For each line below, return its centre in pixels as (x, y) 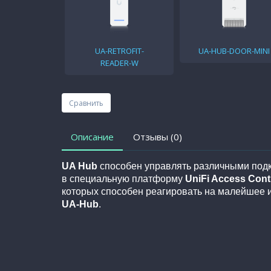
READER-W (119, 63)
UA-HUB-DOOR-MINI (234, 51)
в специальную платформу (123, 179)
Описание (92, 137)
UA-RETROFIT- (119, 51)
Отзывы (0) (158, 137)
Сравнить (86, 103)
